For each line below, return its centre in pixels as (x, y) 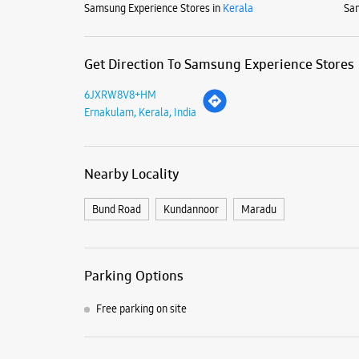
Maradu (258, 209)
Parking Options (133, 275)
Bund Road (116, 209)
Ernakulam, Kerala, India (140, 112)
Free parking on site (141, 309)
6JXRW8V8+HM (120, 94)
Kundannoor (191, 209)
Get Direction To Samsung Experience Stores (219, 64)
